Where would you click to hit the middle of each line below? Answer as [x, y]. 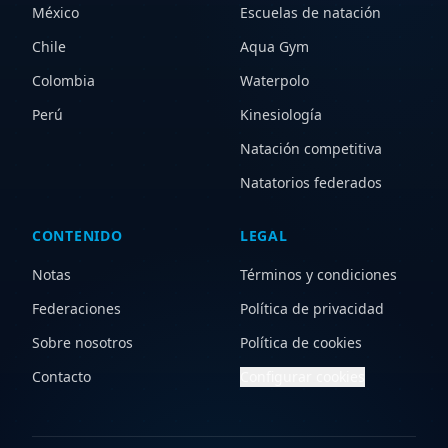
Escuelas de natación [310, 13]
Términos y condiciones [318, 275]
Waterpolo [274, 81]
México [55, 13]
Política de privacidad [312, 309]
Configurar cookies [302, 377]
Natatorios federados [311, 183]
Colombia [63, 81]
